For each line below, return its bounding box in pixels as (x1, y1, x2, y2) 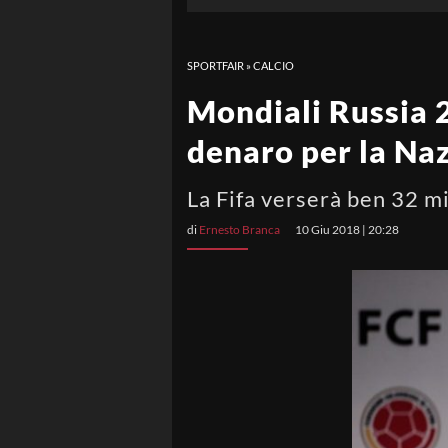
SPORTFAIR (187, 59, 244, 72)
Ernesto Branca (199, 222, 280, 237)
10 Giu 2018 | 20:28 (295, 222, 399, 237)
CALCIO (253, 59, 294, 72)
